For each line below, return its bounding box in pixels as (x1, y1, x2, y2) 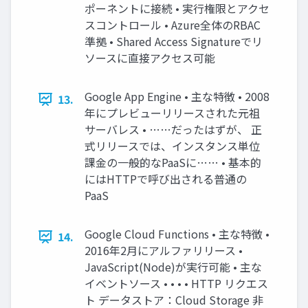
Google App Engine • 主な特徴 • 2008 (85, 88, 269, 105)
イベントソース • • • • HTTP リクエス (85, 275, 268, 292)
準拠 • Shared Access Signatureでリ (85, 33, 263, 50)
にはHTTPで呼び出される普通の (85, 170, 247, 188)
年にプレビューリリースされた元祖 (85, 104, 260, 122)
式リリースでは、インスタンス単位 (85, 137, 260, 155)
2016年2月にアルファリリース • (85, 242, 243, 259)
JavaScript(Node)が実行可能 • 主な (85, 258, 262, 276)
